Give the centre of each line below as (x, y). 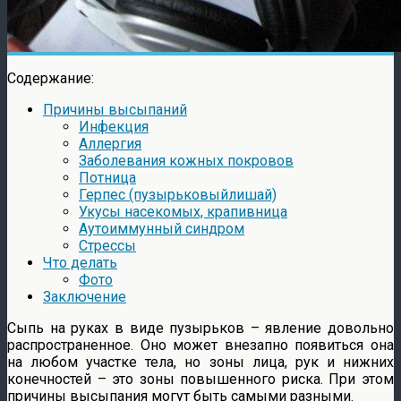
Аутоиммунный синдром (162, 228)
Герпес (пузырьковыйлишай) (178, 194)
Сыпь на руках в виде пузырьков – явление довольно (200, 328)
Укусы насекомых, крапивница (183, 211)
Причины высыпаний (115, 109)
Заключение (85, 296)
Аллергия (110, 143)
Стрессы (107, 245)
